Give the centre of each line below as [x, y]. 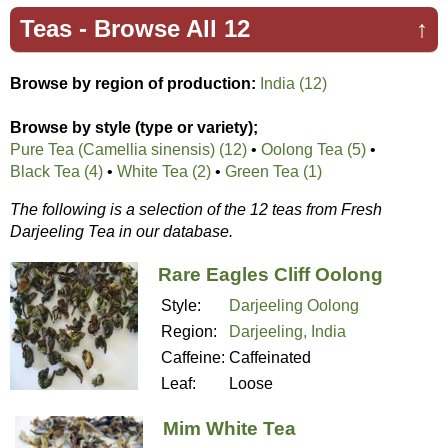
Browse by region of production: [133, 83]
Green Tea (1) [273, 171]
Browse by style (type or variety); [134, 127]
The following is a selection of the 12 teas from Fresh [196, 209]
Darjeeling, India [287, 331]
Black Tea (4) [56, 171]
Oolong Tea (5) [313, 149]
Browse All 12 [172, 28]
